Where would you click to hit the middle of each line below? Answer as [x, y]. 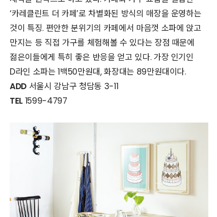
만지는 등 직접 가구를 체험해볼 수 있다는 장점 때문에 [102, 43]
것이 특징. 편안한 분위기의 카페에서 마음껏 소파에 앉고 [106, 28]
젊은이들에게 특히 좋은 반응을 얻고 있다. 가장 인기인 [102, 57]
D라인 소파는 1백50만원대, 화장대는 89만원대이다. [98, 72]
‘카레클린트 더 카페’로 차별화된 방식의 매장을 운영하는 [106, 14]
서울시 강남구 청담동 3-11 [72, 86]
